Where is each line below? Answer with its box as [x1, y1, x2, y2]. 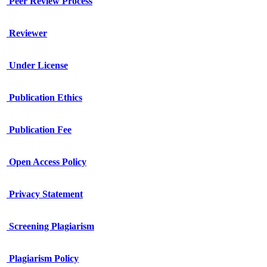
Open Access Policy [7, 157, 86, 167]
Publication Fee [7, 125, 72, 135]
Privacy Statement [7, 189, 83, 200]
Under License [7, 60, 68, 71]
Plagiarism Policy [7, 253, 79, 264]
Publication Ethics [7, 92, 82, 103]
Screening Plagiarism [7, 221, 94, 232]
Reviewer [7, 28, 47, 39]
